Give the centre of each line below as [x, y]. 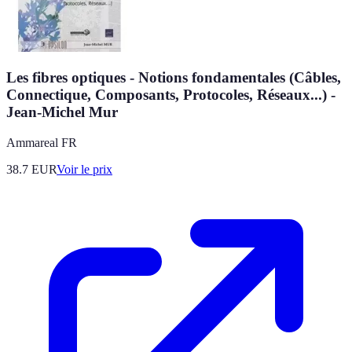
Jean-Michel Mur [62, 112]
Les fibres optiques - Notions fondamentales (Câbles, [174, 78]
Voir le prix [84, 169]
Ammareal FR [42, 143]
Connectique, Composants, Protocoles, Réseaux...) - [171, 95]
